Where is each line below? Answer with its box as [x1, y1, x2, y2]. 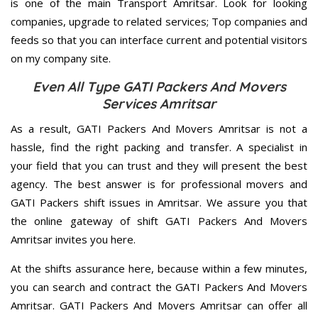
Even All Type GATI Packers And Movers [32, 78, 286, 96]
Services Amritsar [102, 95, 216, 113]
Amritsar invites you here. [11, 232, 136, 247]
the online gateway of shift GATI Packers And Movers [11, 214, 307, 229]
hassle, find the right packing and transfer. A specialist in [11, 140, 307, 155]
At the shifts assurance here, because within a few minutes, [11, 261, 307, 276]
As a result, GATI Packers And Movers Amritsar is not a [11, 121, 307, 136]
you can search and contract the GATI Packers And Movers [11, 280, 307, 295]
